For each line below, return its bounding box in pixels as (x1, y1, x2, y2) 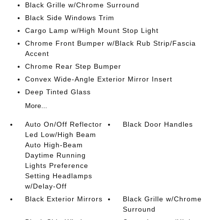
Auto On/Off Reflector (25, 120, 102, 128)
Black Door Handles (123, 120, 193, 128)
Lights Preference (25, 162, 88, 169)
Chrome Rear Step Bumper (25, 62, 121, 70)
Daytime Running (25, 151, 86, 159)
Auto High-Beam (25, 141, 83, 149)
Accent (25, 50, 49, 57)
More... (25, 102, 47, 110)
